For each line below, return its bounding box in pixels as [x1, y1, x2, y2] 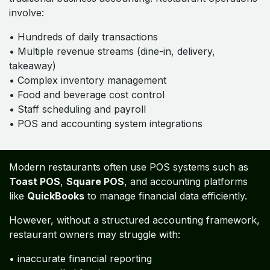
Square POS [66, 175, 124, 187]
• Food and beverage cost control [9, 89, 165, 101]
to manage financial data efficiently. [84, 190, 247, 202]
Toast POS [9, 175, 60, 187]
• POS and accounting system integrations [9, 118, 202, 130]
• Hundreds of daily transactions [9, 31, 158, 43]
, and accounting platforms [124, 175, 248, 187]
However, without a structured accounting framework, [9, 214, 260, 226]
